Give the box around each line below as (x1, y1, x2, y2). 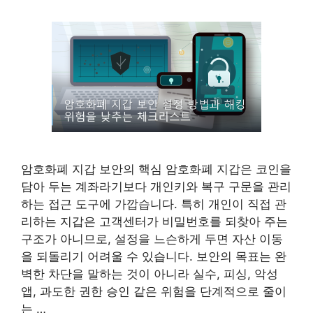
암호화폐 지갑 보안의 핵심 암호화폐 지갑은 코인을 (21, 161, 291, 176)
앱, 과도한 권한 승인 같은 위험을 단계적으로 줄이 (21, 284, 286, 298)
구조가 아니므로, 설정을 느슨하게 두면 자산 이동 (21, 231, 283, 246)
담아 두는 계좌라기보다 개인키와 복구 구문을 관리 (21, 179, 291, 194)
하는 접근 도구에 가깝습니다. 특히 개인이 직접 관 (21, 196, 286, 211)
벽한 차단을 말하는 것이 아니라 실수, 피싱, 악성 (21, 266, 278, 281)
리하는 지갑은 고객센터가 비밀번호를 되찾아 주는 (21, 214, 288, 228)
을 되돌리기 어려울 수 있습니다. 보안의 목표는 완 (21, 249, 286, 263)
